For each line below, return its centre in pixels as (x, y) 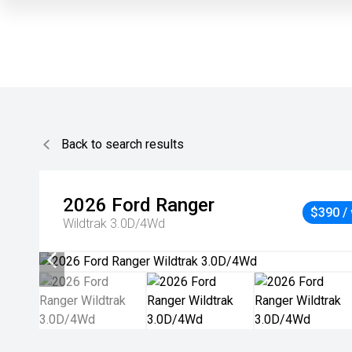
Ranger (185, 205)
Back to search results (123, 144)
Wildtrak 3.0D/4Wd (114, 224)
